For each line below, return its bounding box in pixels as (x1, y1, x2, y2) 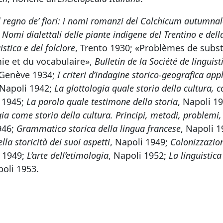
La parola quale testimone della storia (26, 96, 178, 108)
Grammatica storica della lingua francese (16, 122, 181, 134)
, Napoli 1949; (110, 136, 170, 148)
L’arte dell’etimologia (27, 149, 109, 161)
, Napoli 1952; (109, 149, 169, 161)
